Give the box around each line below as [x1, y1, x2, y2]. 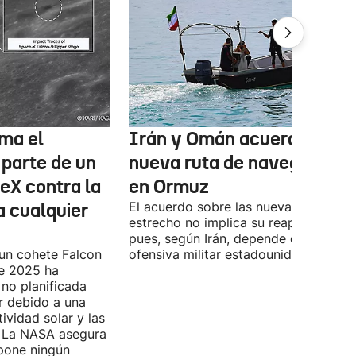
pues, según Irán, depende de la [129, 230, 319, 246]
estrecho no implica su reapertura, [129, 215, 335, 230]
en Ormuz [129, 175, 209, 199]
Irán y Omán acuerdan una [129, 127, 354, 151]
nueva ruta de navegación [129, 151, 345, 175]
